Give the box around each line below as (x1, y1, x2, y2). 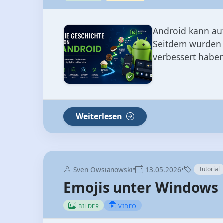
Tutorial (199, 165, 220, 174)
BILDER (78, 202, 99, 210)
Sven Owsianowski (71, 165, 133, 175)
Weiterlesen (76, 111, 124, 122)
